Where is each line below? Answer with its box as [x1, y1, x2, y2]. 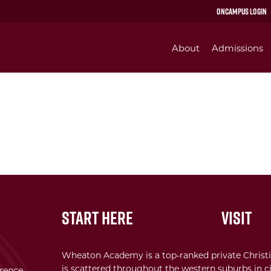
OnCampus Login [217, 5, 267, 18]
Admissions [212, 42, 263, 54]
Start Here [61, 205, 133, 230]
